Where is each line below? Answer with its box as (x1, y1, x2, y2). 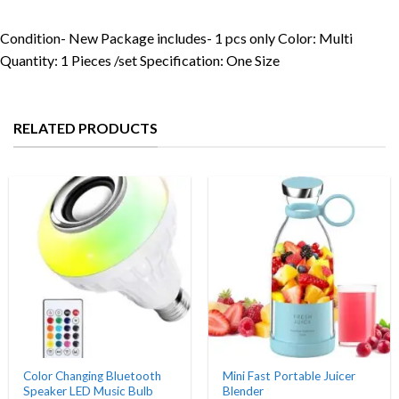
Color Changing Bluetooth (23, 369, 162, 384)
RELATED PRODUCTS (13, 119, 158, 137)
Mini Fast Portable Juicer (223, 369, 356, 384)
